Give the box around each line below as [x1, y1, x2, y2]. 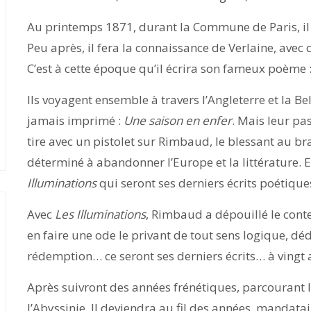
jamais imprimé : [27, 112, 124, 128]
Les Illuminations [55, 206, 146, 222]
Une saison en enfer [124, 112, 232, 128]
